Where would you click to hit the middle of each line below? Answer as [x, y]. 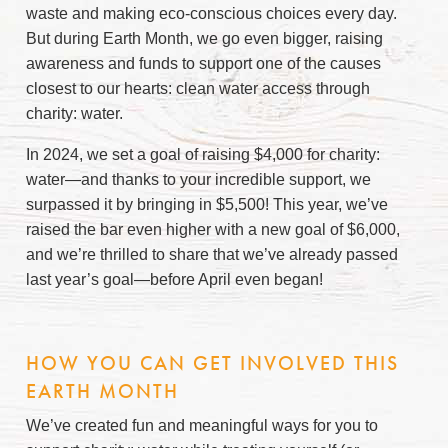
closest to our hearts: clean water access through [198, 88]
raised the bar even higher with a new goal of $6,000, [213, 229]
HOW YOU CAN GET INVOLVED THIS [212, 363]
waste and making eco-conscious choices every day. [211, 13]
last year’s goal [80, 279]
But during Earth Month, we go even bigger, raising [204, 38]
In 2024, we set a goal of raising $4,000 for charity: [203, 154]
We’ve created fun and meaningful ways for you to [202, 425]
